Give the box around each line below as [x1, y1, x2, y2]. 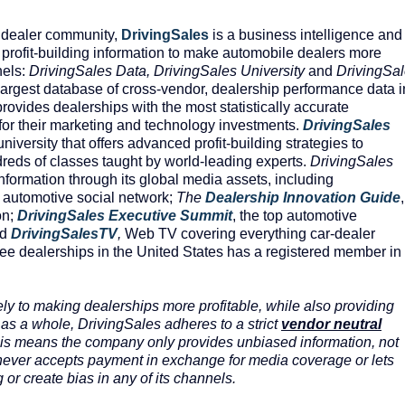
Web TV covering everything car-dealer [121, 226, 375, 242]
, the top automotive [232, 208, 357, 224]
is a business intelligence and [209, 27, 402, 43]
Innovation [283, 190, 356, 206]
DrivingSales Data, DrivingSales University [29, 63, 305, 80]
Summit [180, 208, 232, 224]
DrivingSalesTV [11, 226, 118, 242]
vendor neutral [281, 316, 381, 333]
